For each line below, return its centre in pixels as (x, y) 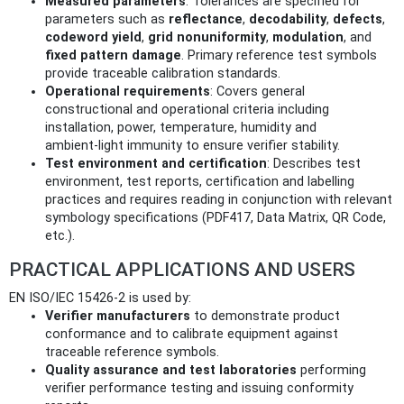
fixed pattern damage (113, 56)
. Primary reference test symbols (279, 56)
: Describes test (314, 164)
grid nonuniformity (207, 38)
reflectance (206, 20)
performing (331, 371)
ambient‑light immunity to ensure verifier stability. (193, 146)
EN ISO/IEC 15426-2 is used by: (100, 298)
